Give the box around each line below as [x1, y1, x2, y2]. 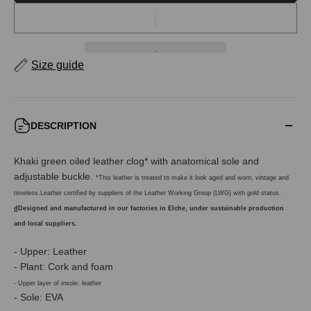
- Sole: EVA [14, 292, 63, 303]
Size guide [31, 59, 84, 72]
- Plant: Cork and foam [14, 261, 113, 273]
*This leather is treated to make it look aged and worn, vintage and [96, 174, 289, 182]
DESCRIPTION [31, 120, 96, 132]
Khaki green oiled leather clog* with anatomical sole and [14, 155, 259, 167]
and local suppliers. [14, 220, 77, 228]
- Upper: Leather [14, 246, 87, 258]
